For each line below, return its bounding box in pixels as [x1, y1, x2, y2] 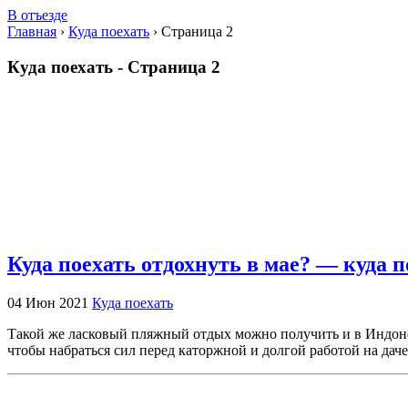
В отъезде [7, 7, 67, 23]
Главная [7, 24, 56, 39]
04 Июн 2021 [7, 295, 92, 311]
